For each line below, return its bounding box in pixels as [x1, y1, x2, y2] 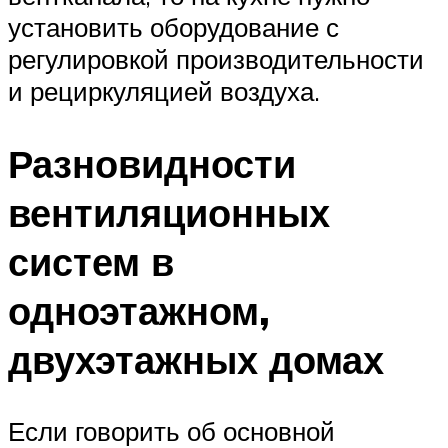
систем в [8, 236, 174, 286]
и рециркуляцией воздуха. [8, 74, 320, 107]
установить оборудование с [8, 10, 339, 43]
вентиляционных [8, 187, 330, 237]
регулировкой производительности [8, 42, 424, 75]
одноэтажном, [8, 285, 270, 335]
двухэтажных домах [8, 334, 384, 384]
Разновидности [8, 138, 296, 188]
